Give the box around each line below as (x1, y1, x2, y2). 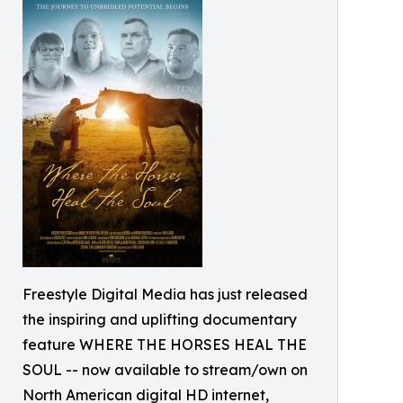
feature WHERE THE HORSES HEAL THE (22, 336, 307, 354)
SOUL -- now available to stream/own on (22, 361, 308, 380)
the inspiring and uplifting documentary (22, 310, 297, 329)
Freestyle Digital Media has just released (22, 285, 308, 304)
